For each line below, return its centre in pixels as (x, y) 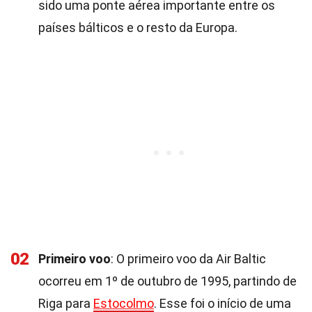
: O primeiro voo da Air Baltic (188, 259)
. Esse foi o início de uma (223, 303)
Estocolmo (124, 303)
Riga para (66, 303)
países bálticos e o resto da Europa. (138, 28)
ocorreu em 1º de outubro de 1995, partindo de (167, 281)
